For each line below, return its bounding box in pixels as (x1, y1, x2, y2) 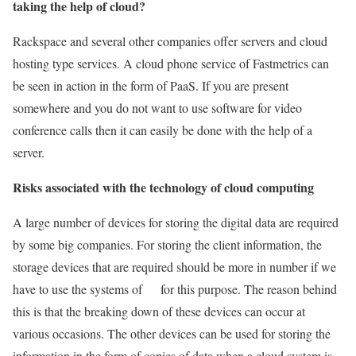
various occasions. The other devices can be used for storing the (13, 324, 331, 342)
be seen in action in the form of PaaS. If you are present (13, 76, 288, 94)
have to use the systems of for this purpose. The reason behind (13, 280, 337, 297)
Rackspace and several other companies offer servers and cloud (13, 32, 327, 49)
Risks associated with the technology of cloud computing (13, 177, 314, 196)
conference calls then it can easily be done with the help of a (13, 121, 312, 138)
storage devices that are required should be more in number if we (13, 257, 336, 275)
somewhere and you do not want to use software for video (13, 99, 302, 116)
